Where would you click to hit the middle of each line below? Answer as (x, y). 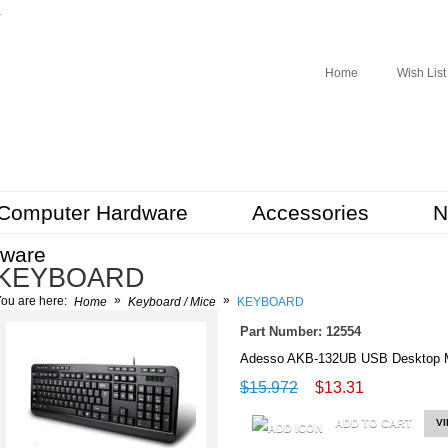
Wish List (421, 73)
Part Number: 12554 (300, 331)
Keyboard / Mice (172, 302)
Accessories (310, 212)
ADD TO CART (373, 423)
